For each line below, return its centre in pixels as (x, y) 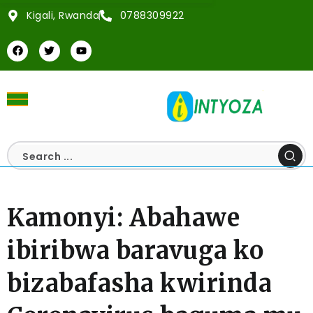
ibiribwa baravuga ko (135, 251)
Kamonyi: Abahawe (123, 218)
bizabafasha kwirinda (139, 284)
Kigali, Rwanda (63, 15)
